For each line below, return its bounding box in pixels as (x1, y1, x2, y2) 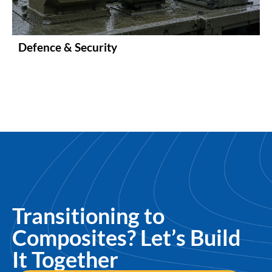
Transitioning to (12, 202, 165, 229)
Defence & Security (18, 40, 117, 55)
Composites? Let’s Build (12, 224, 241, 251)
